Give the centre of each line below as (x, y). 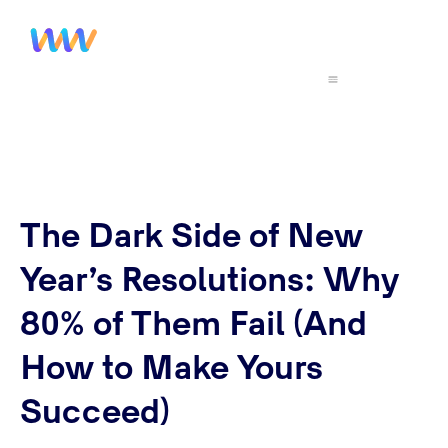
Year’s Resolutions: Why (209, 282)
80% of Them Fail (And (193, 326)
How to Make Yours (171, 370)
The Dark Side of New (191, 238)
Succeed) (94, 414)
